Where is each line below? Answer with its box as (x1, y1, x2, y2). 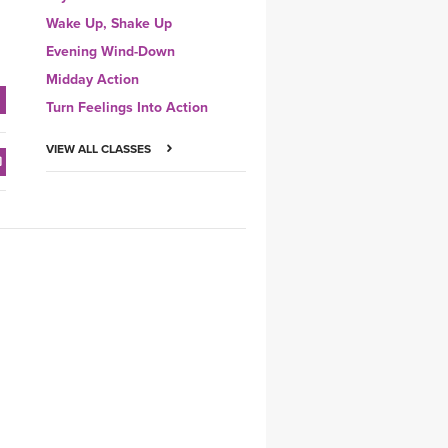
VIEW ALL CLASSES (46, 142, 154, 157)
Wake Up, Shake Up (46, 15, 172, 33)
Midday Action (46, 71, 139, 89)
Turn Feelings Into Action (46, 99, 208, 117)
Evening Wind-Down (46, 43, 175, 61)
